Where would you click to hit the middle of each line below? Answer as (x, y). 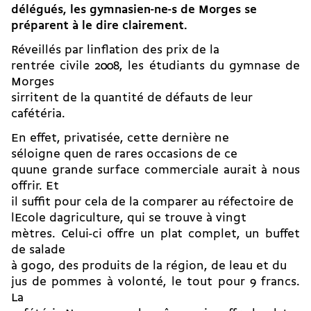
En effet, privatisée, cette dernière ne (120, 139)
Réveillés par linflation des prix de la (115, 51)
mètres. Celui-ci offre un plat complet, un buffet (155, 235)
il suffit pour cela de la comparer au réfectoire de (152, 203)
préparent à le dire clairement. (99, 26)
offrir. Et (35, 187)
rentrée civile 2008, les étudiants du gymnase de (155, 67)
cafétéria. (38, 115)
